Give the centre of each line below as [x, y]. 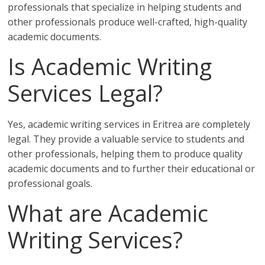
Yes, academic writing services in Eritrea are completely [129, 124]
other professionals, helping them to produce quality [125, 154]
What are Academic [108, 213]
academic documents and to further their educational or [132, 169]
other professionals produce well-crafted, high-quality [128, 22]
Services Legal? [85, 93]
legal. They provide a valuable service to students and [126, 139]
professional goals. [50, 183]
